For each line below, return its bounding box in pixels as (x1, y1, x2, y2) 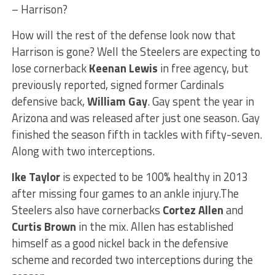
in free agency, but (157, 59, 249, 77)
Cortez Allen (162, 201, 223, 219)
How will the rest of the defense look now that (11, 26, 236, 44)
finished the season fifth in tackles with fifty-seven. (11, 125, 262, 143)
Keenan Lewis (88, 59, 158, 77)
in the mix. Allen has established (76, 217, 233, 235)
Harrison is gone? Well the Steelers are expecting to (11, 42, 260, 60)
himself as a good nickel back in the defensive (11, 234, 228, 252)
